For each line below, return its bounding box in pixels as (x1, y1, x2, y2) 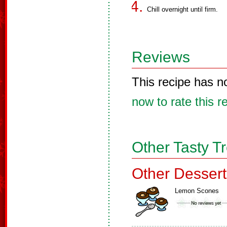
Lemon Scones (175, 187, 219, 195)
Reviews (132, 49, 190, 65)
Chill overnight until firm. (147, 6, 218, 13)
